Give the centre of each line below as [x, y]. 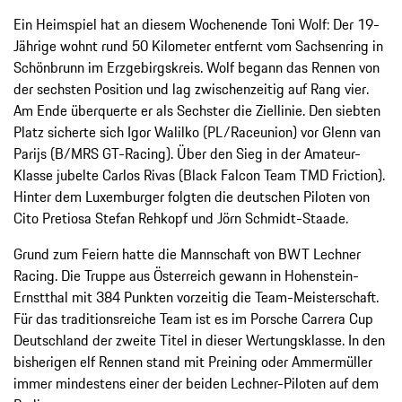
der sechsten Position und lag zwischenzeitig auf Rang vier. [191, 88]
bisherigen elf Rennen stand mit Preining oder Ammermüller [193, 361]
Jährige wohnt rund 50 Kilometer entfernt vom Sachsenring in [198, 45]
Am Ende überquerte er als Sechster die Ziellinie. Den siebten [197, 110]
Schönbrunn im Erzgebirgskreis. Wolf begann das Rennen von [197, 67]
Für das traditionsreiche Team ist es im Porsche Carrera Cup [193, 318]
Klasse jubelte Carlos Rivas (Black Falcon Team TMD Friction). [199, 175]
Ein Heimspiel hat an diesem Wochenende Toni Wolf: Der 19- [197, 24]
